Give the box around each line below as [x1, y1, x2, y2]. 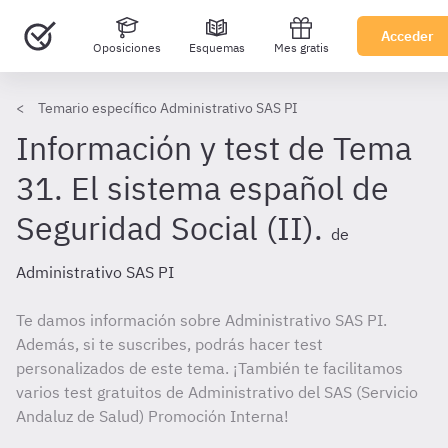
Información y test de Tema [16, 127, 412, 169]
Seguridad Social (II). [16, 207, 323, 249]
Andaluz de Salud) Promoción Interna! [16, 406, 289, 426]
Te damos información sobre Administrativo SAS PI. [16, 310, 387, 330]
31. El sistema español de [16, 167, 389, 209]
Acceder [381, 27, 434, 45]
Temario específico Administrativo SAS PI [38, 99, 298, 117]
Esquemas [189, 40, 245, 55]
